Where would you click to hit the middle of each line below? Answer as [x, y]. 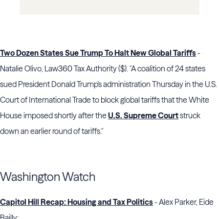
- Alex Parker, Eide [183, 202]
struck [189, 116]
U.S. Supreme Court [143, 116]
